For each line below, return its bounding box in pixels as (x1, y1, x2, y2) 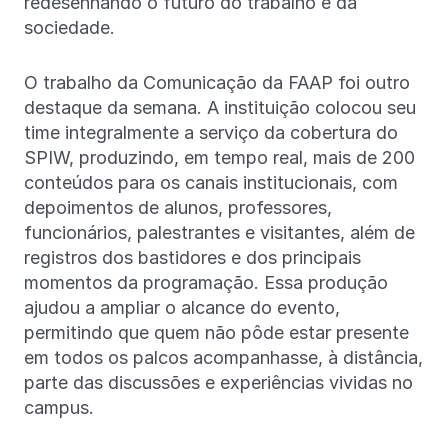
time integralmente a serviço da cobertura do (24, 121, 398, 143)
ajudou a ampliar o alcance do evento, (24, 296, 340, 318)
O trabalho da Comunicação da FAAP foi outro (24, 71, 410, 93)
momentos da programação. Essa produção (24, 271, 388, 293)
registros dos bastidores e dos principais (24, 246, 361, 268)
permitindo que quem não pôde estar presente (24, 321, 409, 343)
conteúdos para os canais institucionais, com (24, 171, 398, 193)
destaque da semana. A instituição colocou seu (24, 96, 416, 118)
